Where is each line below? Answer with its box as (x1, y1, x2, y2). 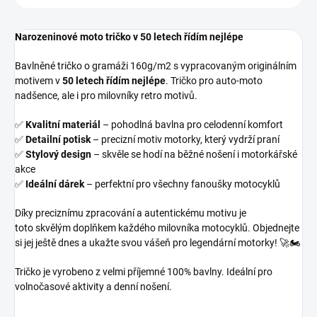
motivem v (15, 75, 62, 87)
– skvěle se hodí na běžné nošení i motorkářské (93, 149, 297, 161)
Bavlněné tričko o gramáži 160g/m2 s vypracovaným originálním (15, 60, 296, 72)
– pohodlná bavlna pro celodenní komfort (103, 119, 283, 131)
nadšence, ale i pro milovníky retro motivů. (15, 90, 197, 102)
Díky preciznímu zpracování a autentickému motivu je (15, 207, 246, 219)
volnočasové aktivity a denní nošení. (15, 281, 172, 293)
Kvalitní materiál (25, 119, 100, 131)
